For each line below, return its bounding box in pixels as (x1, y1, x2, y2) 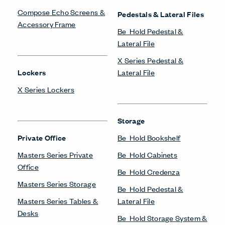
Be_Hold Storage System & (118, 212, 207, 223)
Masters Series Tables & (18, 195, 98, 206)
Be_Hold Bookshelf (118, 132, 181, 143)
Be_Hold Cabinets (118, 149, 178, 160)
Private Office (18, 132, 66, 143)
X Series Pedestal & (118, 54, 184, 65)
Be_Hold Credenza (118, 166, 180, 177)
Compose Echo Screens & (18, 6, 105, 17)
